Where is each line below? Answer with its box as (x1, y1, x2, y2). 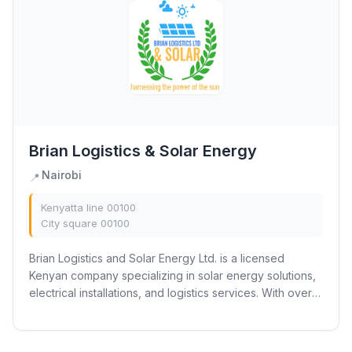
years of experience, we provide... (29, 303, 209, 317)
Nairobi (42, 168, 82, 181)
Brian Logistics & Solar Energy (29, 141, 257, 160)
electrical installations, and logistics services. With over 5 (29, 286, 321, 299)
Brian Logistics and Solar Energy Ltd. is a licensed (29, 251, 284, 265)
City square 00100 (41, 217, 130, 229)
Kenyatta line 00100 (41, 201, 136, 214)
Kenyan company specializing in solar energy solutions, (29, 269, 316, 282)
